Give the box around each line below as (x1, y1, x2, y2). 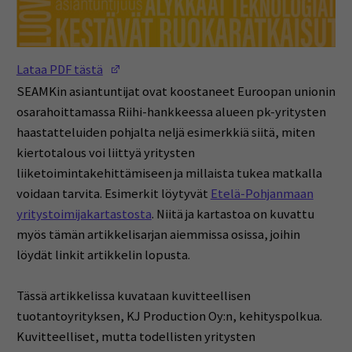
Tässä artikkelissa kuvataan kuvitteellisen (16, 287, 251, 304)
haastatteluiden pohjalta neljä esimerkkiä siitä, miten (16, 124, 315, 141)
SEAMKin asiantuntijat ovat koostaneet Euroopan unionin (16, 83, 335, 101)
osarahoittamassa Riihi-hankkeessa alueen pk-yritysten (16, 104, 326, 121)
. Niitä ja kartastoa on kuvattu (151, 206, 314, 223)
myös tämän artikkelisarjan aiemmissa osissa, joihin (16, 226, 300, 244)
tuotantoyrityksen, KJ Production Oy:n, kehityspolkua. (16, 307, 322, 324)
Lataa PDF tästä (16, 61, 103, 79)
